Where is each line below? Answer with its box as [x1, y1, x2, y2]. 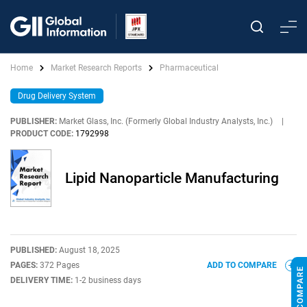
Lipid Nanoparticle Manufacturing [65, 170, 279, 186]
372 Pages [40, 260, 79, 270]
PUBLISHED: [10, 245, 59, 255]
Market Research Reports [51, 63, 142, 73]
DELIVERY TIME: [10, 275, 75, 285]
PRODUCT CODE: [10, 129, 73, 138]
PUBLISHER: [10, 116, 57, 126]
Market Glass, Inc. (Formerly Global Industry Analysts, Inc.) [59, 116, 273, 126]
